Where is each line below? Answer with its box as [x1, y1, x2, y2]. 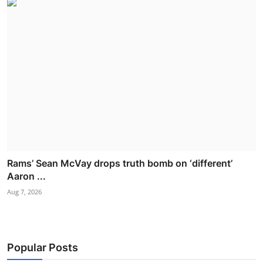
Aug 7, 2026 [7, 187, 42, 196]
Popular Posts [7, 241, 78, 254]
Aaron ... [7, 170, 46, 182]
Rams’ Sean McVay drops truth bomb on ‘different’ [7, 157, 232, 169]
